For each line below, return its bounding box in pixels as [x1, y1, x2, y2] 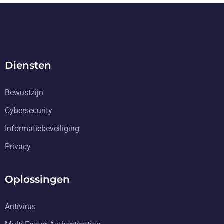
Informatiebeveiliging [5, 123, 79, 133]
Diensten [5, 59, 51, 71]
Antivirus [5, 201, 36, 211]
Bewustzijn [5, 87, 43, 97]
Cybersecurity [5, 105, 52, 115]
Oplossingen [5, 173, 70, 185]
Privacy [5, 141, 31, 151]
